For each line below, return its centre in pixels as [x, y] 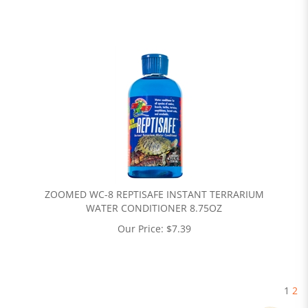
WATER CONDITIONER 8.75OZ [154, 208]
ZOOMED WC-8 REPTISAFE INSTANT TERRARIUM [154, 194]
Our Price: [140, 229]
